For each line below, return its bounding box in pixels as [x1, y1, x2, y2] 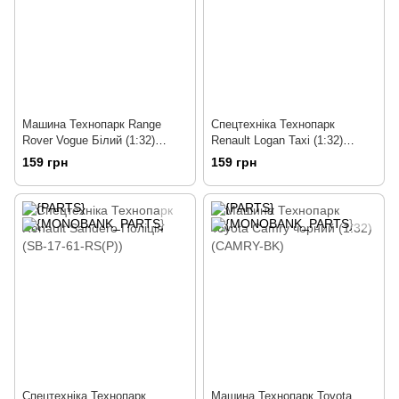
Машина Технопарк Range [22, 118, 161, 132]
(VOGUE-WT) [22, 150, 93, 164]
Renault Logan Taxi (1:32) [211, 134, 343, 148]
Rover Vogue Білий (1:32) [22, 134, 155, 148]
